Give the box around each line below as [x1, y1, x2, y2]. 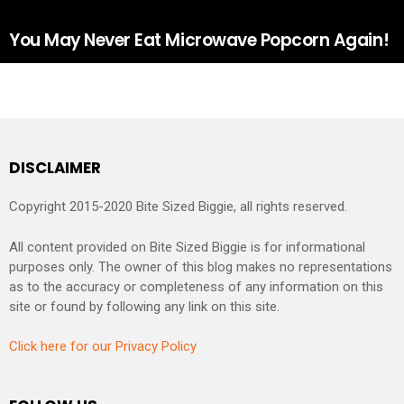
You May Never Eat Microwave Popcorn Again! [9, 27, 390, 52]
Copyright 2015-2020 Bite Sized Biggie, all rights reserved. [9, 198, 347, 216]
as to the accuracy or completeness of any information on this [9, 278, 383, 295]
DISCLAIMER [9, 156, 101, 179]
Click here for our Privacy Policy [9, 338, 197, 355]
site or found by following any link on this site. [9, 298, 280, 315]
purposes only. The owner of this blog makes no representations [9, 258, 392, 275]
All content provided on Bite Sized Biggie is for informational [9, 238, 365, 255]
